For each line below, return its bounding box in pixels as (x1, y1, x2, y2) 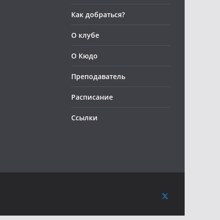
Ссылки (71, 113, 98, 122)
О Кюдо (71, 51, 98, 60)
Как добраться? (71, 10, 125, 19)
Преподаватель (71, 72, 125, 81)
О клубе (71, 30, 99, 40)
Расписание (71, 92, 113, 102)
